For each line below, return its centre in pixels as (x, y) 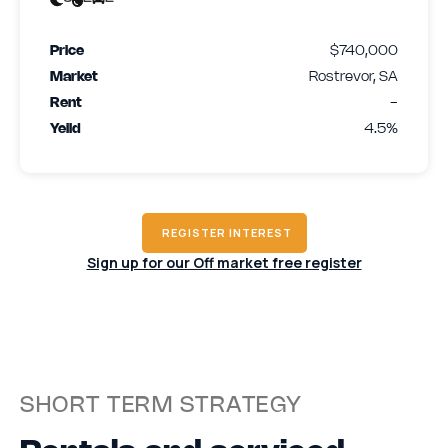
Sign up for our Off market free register (224, 262)
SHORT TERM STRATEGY (161, 405)
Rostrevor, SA (353, 77)
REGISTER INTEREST (226, 232)
